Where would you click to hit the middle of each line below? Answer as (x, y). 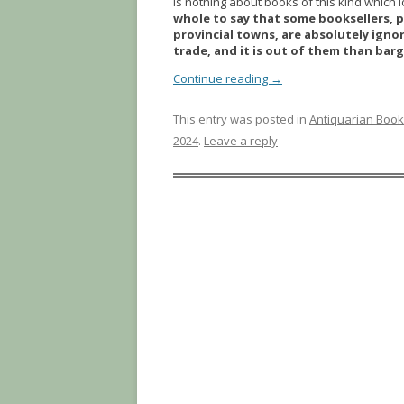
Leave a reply (241, 141)
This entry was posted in (241, 119)
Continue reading (222, 79)
